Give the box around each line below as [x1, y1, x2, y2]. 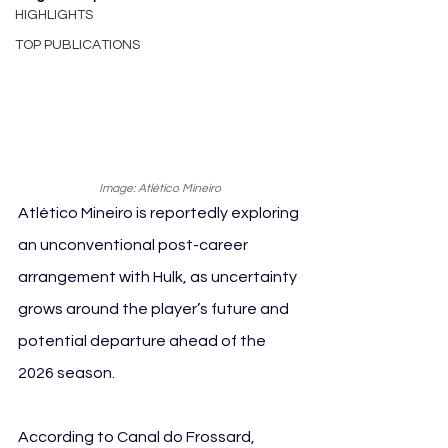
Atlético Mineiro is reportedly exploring [18, 204, 302, 221]
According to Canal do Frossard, [18, 428, 258, 445]
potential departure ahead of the [18, 332, 269, 349]
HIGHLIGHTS [15, 8, 93, 22]
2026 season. [18, 364, 115, 381]
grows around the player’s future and [18, 300, 292, 317]
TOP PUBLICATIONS [15, 38, 140, 52]
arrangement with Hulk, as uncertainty [18, 268, 300, 285]
